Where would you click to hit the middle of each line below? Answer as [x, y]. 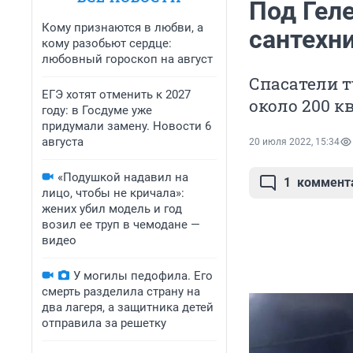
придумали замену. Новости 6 [126, 126]
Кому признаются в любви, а [123, 28]
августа [63, 142]
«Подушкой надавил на [123, 177]
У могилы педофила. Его [143, 276]
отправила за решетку [104, 323]
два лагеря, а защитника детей [128, 307]
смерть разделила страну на [121, 292]
